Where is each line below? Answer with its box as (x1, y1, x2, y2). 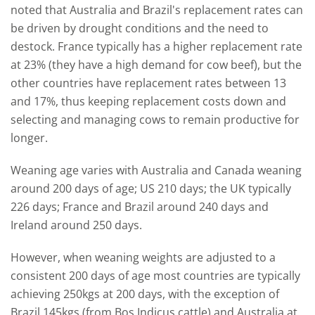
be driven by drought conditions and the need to (11, 20, 269, 36)
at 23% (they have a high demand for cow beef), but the (11, 56, 302, 72)
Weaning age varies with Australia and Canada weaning (11, 162, 302, 178)
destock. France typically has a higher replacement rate (11, 38, 302, 54)
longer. (11, 129, 48, 146)
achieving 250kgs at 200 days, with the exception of (11, 285, 279, 302)
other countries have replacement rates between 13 (11, 75, 286, 91)
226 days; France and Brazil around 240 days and (11, 198, 269, 214)
